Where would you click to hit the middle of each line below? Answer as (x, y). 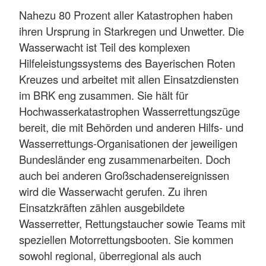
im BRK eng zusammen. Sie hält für (104, 95)
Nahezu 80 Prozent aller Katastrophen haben (126, 15)
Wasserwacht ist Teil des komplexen (104, 47)
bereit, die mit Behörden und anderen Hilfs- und (131, 127)
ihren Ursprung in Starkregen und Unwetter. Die (132, 31)
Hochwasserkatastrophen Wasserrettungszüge (129, 111)
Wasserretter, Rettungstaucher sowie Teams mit (132, 223)
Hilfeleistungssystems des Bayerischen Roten (127, 63)
